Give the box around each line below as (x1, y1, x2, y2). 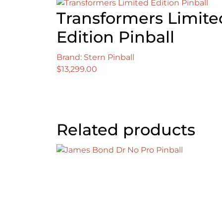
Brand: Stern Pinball (56, 53, 134, 62)
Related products (56, 120, 195, 140)
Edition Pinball (56, 27, 174, 47)
